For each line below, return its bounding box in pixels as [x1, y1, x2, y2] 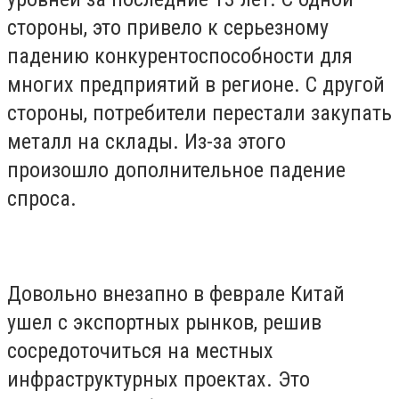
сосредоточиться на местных [7, 338, 273, 364]
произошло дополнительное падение [7, 157, 346, 183]
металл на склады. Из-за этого [7, 128, 286, 154]
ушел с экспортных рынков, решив [7, 310, 322, 336]
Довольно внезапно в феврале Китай [7, 281, 345, 307]
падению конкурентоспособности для [7, 43, 353, 69]
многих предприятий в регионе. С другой [7, 71, 385, 97]
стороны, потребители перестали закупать [7, 100, 392, 126]
